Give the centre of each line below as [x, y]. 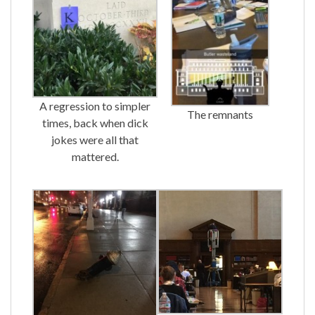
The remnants [220, 114]
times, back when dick [95, 123]
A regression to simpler [95, 106]
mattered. [95, 157]
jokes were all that [95, 140]
